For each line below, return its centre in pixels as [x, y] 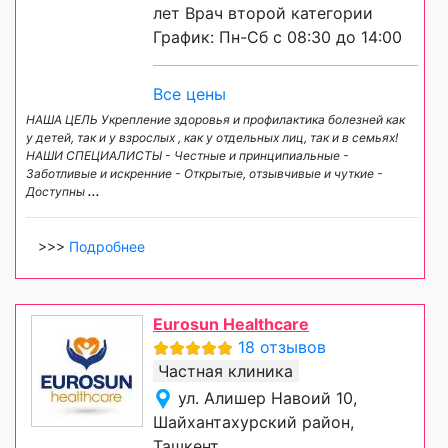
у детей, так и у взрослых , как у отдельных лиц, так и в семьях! [212, 137]
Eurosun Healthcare [231, 323]
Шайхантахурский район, [253, 421]
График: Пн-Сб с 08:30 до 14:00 [277, 36]
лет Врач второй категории [263, 12]
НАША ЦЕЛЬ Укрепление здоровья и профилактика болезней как [215, 119]
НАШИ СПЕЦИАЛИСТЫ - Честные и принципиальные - [187, 155]
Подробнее [107, 246]
